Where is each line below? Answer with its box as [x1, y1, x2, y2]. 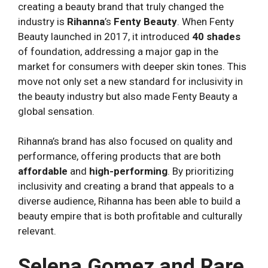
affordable [18, 165, 68, 178]
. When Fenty [177, 15, 234, 28]
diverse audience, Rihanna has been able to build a [18, 195, 240, 208]
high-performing [89, 165, 167, 178]
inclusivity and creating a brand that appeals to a [18, 180, 234, 193]
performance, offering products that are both [18, 150, 221, 163]
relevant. [18, 225, 56, 237]
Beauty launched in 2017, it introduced [18, 30, 192, 42]
